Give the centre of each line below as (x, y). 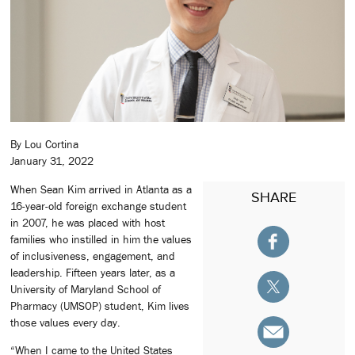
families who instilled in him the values (101, 239)
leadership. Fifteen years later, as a (93, 272)
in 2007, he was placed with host (88, 222)
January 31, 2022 (52, 161)
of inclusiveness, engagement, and (93, 256)
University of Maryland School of (86, 289)
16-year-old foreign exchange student (98, 206)
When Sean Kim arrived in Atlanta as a (101, 189)
